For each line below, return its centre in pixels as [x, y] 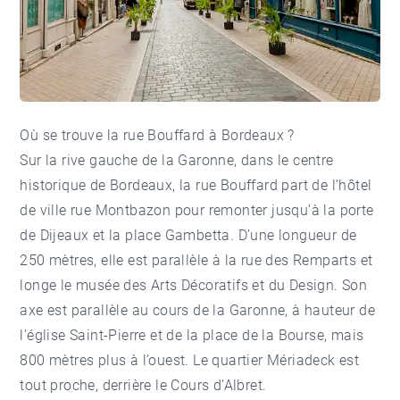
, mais [344, 335]
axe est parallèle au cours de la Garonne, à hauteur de [198, 310]
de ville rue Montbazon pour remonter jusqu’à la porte [197, 210]
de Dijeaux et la [73, 235]
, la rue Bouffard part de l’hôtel [272, 185]
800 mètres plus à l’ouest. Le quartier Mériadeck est [190, 360]
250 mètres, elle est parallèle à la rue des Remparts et [196, 260]
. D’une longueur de [293, 235]
